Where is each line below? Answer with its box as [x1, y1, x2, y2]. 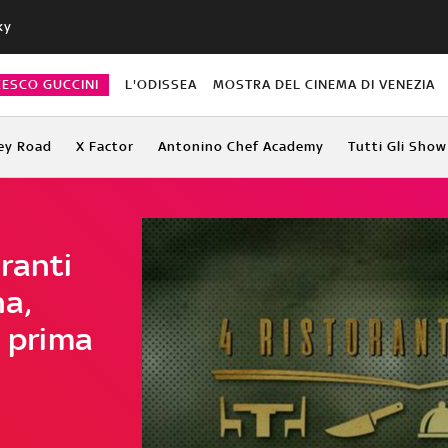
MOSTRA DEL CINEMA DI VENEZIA [213, 76, 436, 92]
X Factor [75, 138, 134, 154]
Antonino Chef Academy [157, 138, 324, 154]
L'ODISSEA [124, 76, 197, 92]
